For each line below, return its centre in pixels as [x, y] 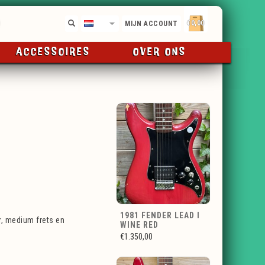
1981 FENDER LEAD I [160, 215]
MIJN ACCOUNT [151, 24]
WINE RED [139, 225]
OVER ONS [159, 52]
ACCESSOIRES [54, 52]
